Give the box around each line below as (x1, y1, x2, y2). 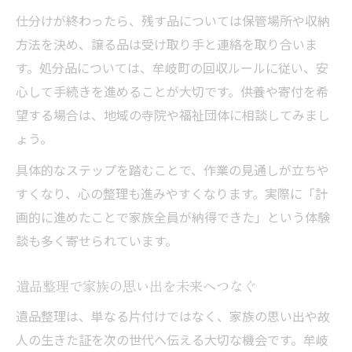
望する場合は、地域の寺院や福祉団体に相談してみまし (16, 105, 330, 124)
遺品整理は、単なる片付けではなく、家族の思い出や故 (16, 306, 330, 325)
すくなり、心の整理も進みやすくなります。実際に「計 (16, 184, 328, 203)
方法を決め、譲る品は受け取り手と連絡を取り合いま (16, 35, 317, 53)
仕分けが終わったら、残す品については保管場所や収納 (16, 11, 330, 30)
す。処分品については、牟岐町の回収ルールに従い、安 (16, 58, 328, 77)
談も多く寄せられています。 (16, 231, 178, 250)
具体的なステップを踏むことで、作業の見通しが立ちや (16, 160, 329, 179)
